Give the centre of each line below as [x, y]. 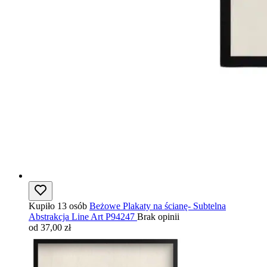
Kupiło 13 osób [58, 206]
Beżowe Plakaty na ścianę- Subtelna [158, 206]
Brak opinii [158, 216]
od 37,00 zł [50, 227]
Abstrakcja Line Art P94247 [82, 216]
